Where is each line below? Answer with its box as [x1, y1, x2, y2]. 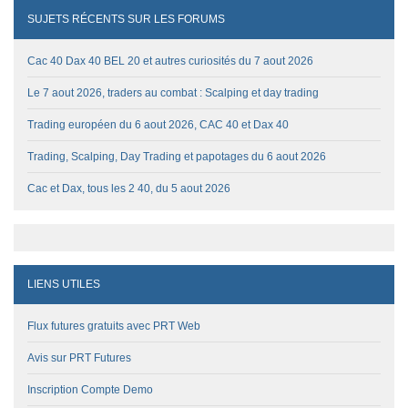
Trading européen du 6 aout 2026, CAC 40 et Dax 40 [27, 117, 289, 131]
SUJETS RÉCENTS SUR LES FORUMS [27, 12, 225, 25]
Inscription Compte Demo [27, 382, 153, 396]
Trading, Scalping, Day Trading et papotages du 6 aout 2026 [27, 149, 326, 163]
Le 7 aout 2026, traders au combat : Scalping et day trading [27, 86, 319, 99]
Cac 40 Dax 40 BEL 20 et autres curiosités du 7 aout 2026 [27, 54, 313, 67]
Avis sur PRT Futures [27, 351, 131, 364]
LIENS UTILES [27, 277, 100, 291]
